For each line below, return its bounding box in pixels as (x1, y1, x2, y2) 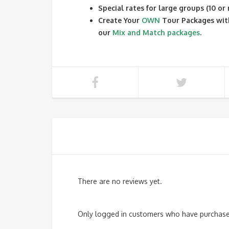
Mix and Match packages (112, 28, 200, 37)
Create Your (98, 16, 142, 25)
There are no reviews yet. (78, 177, 162, 186)
